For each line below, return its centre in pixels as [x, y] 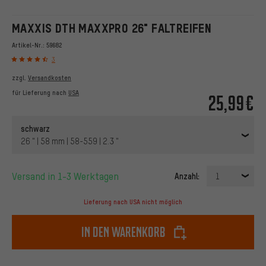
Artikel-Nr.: [29, 45]
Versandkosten [50, 78]
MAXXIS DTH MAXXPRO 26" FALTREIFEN [112, 28]
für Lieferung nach [40, 93]
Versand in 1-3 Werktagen [68, 176]
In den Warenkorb [123, 232]
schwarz [35, 129]
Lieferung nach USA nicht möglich [133, 202]
